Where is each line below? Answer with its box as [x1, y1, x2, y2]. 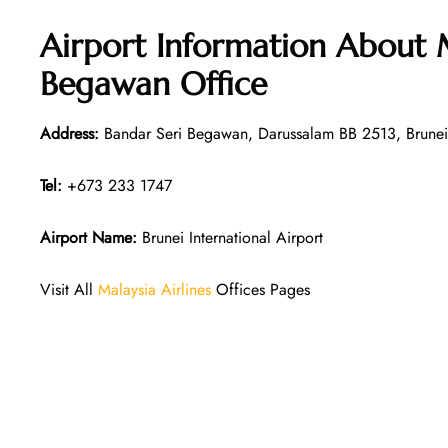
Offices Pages [211, 277, 310, 301]
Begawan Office [40, 63, 267, 104]
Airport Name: [40, 225, 137, 249]
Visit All [40, 277, 98, 301]
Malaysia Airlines [98, 277, 211, 301]
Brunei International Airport [137, 225, 323, 249]
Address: [40, 121, 99, 145]
